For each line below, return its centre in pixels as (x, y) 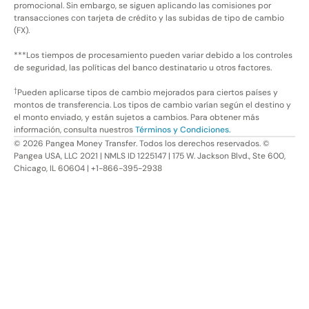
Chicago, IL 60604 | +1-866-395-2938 (88, 169)
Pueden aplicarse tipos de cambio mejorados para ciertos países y (148, 93)
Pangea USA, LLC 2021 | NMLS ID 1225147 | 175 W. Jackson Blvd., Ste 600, (150, 156)
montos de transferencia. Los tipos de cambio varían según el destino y (152, 105)
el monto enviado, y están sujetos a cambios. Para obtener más (137, 118)
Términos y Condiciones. (183, 130)
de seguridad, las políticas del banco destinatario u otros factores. (143, 68)
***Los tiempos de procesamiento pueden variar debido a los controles (153, 56)
